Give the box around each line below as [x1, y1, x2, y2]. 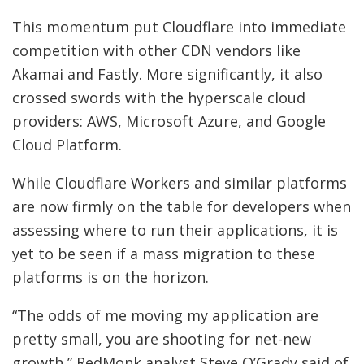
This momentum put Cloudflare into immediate [12, 16, 346, 37]
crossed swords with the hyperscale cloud [12, 87, 305, 107]
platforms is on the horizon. [12, 266, 209, 287]
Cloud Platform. [12, 134, 122, 154]
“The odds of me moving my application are [12, 305, 318, 325]
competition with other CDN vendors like [12, 40, 301, 60]
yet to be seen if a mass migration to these [12, 243, 315, 263]
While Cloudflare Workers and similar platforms [12, 172, 347, 193]
